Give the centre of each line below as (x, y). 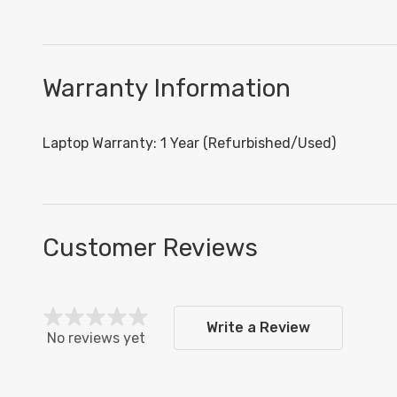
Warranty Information (167, 89)
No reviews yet (96, 339)
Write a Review (258, 328)
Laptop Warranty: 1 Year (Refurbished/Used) (189, 144)
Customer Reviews (150, 248)
